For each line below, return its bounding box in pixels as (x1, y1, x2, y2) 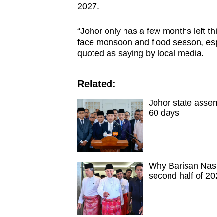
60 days (149, 108, 180, 118)
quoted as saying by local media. (77, 48, 206, 59)
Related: (77, 78, 116, 90)
